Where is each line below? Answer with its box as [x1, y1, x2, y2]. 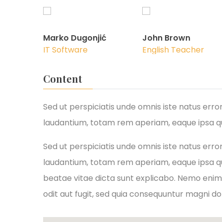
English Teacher [142, 44, 204, 55]
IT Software [43, 44, 88, 55]
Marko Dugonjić [43, 32, 107, 44]
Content [43, 71, 82, 85]
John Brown [142, 32, 190, 44]
